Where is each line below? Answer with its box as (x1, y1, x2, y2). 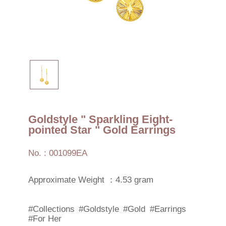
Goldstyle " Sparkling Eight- (28, 112, 173, 126)
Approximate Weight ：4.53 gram (28, 175, 153, 185)
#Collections (28, 204, 75, 214)
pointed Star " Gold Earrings (28, 123, 176, 136)
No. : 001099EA (28, 148, 87, 158)
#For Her (28, 213, 62, 223)
